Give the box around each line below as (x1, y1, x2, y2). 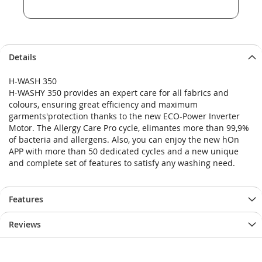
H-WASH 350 (9, 75, 57, 87)
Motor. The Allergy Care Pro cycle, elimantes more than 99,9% (9, 122, 249, 133)
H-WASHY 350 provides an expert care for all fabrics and (9, 87, 229, 98)
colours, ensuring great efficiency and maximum (9, 98, 198, 110)
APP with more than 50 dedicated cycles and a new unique (9, 145, 239, 157)
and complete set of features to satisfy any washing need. (9, 157, 235, 168)
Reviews (9, 218, 41, 230)
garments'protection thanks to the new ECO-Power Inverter (9, 110, 240, 122)
